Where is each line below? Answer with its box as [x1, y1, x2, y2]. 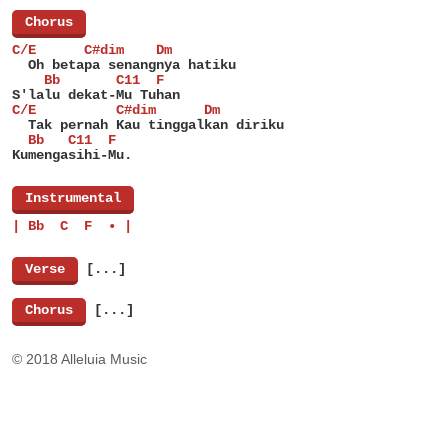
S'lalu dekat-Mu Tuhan [12, 87, 180, 103]
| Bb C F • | [12, 218, 132, 234]
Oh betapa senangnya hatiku [12, 57, 236, 73]
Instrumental [25, 190, 121, 206]
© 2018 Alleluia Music [12, 351, 147, 367]
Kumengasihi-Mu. [12, 147, 132, 163]
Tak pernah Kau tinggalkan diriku [12, 117, 284, 133]
